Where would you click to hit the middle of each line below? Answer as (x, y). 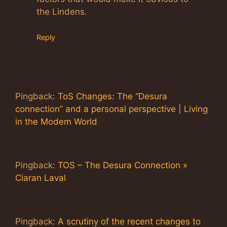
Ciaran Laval (41, 178)
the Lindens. (62, 11)
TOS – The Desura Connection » (123, 165)
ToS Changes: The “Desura (112, 97)
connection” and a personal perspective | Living (111, 109)
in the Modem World (56, 122)
